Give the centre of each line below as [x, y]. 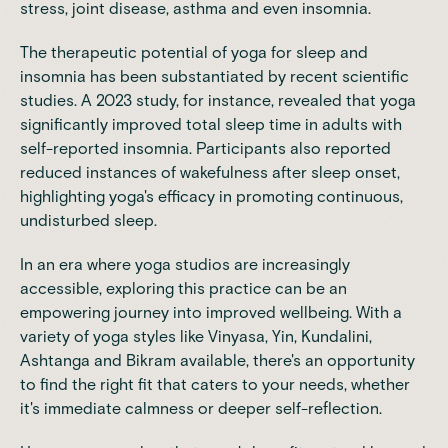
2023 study [136, 100]
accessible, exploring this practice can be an [183, 288]
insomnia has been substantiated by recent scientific [214, 76]
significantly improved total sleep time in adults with [211, 124]
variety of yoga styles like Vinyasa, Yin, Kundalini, [196, 336]
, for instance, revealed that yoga [296, 100]
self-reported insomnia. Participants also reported [205, 148]
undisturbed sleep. [88, 220]
